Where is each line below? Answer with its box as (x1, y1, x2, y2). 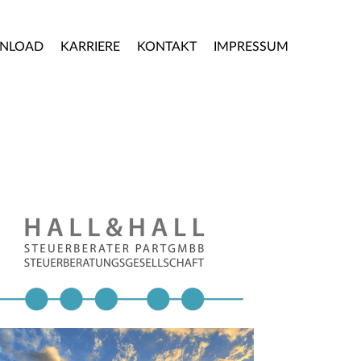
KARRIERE (60, 40, 121, 54)
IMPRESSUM (213, 40, 288, 54)
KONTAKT (136, 40, 197, 54)
